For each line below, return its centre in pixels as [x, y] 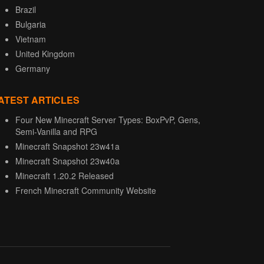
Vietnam [31, 39]
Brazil [26, 10]
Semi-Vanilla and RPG [56, 132]
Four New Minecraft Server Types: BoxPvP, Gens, [108, 120]
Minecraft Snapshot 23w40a [67, 161]
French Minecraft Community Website [86, 191]
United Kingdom [45, 54]
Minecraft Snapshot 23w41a [67, 146]
